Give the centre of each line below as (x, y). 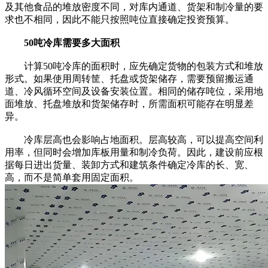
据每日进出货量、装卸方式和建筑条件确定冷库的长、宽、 (129, 165)
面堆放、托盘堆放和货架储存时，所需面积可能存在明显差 (129, 103)
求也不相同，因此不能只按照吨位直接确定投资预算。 (120, 19)
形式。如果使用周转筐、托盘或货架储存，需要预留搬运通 (129, 78)
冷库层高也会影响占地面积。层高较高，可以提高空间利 (134, 139)
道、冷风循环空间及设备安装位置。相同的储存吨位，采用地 (134, 91)
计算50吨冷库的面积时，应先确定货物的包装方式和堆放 (134, 66)
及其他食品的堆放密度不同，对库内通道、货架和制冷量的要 (134, 7)
